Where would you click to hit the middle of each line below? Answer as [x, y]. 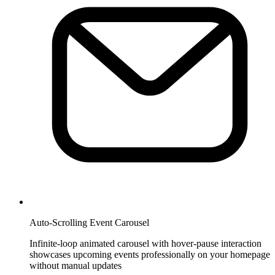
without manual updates [76, 266]
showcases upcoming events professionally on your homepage [150, 255]
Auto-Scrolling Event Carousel [89, 223]
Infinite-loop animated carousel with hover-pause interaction [145, 244]
